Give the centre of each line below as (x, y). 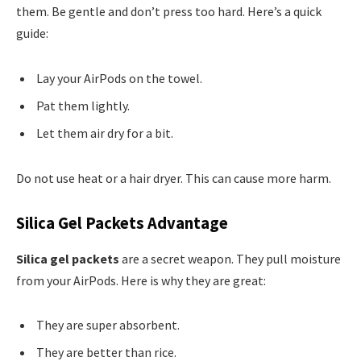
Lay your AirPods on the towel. (119, 78)
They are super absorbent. (108, 325)
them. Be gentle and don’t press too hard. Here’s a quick (169, 12)
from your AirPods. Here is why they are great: (141, 280)
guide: (32, 33)
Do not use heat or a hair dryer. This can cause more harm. (174, 178)
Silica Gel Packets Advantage (122, 224)
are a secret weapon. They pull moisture (230, 258)
